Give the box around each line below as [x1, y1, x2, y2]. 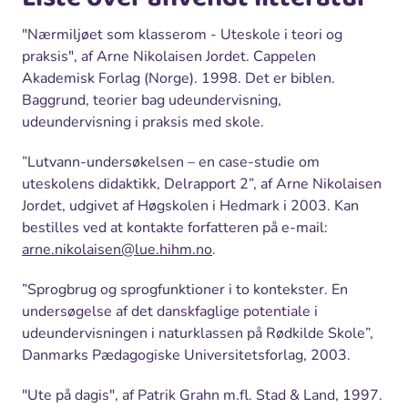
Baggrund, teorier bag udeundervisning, [22, 89, 281, 110]
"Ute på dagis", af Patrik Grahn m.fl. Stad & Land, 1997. [22, 384, 382, 405]
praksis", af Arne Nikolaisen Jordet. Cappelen [22, 46, 316, 66]
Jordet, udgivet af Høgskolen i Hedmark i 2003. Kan [22, 195, 359, 216]
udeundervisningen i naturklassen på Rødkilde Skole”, [22, 322, 373, 343]
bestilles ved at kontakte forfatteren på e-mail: [22, 217, 328, 238]
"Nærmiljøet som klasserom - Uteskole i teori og [22, 24, 342, 45]
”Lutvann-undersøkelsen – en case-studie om [22, 151, 320, 172]
